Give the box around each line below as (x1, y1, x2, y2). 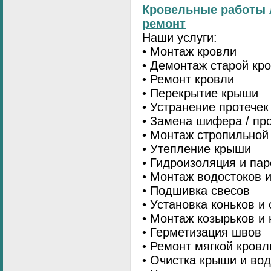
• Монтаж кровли (142, 45, 237, 59)
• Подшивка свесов (142, 184, 250, 198)
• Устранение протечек (142, 100, 269, 114)
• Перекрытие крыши (142, 87, 258, 100)
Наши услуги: (142, 31, 217, 45)
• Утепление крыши (142, 142, 251, 156)
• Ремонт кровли (142, 73, 234, 87)
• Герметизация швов (142, 226, 261, 240)
